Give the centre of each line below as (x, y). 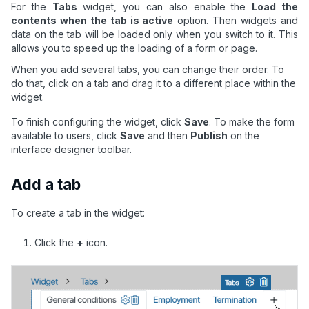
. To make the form (252, 122)
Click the (56, 242)
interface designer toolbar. (71, 150)
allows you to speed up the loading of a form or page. (134, 48)
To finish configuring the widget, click (98, 122)
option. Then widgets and (236, 21)
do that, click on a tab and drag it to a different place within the (153, 83)
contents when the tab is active (92, 21)
